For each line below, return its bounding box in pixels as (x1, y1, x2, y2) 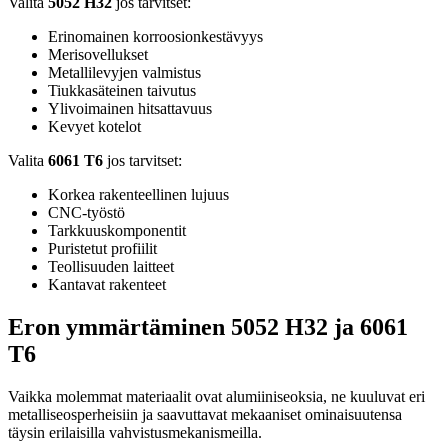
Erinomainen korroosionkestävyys (48, 28, 263, 46)
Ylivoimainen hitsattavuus (48, 100, 212, 118)
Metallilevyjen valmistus (48, 64, 201, 82)
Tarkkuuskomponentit (48, 222, 186, 240)
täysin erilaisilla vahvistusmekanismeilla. (8, 424, 262, 442)
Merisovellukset (48, 46, 148, 64)
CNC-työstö (48, 204, 125, 222)
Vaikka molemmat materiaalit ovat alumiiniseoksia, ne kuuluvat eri (8, 388, 425, 406)
